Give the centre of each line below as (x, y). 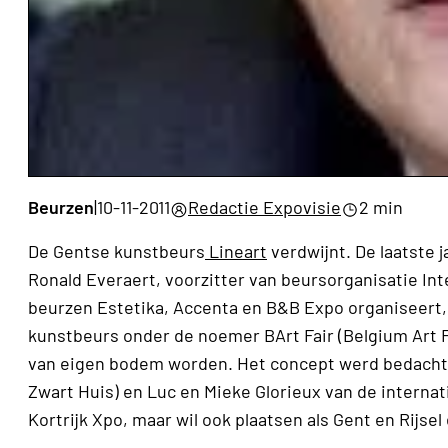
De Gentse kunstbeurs (116, 251)
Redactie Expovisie (264, 207)
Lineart (236, 251)
